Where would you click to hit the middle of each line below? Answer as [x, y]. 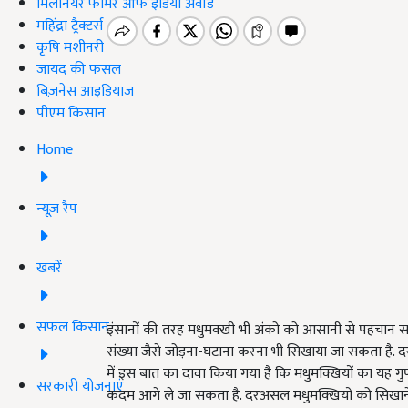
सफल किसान [73, 327]
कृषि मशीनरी [70, 47]
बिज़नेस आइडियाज [85, 91]
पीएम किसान [71, 113]
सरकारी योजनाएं [80, 386]
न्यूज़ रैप [57, 209]
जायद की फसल [79, 69]
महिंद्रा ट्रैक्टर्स [70, 25]
